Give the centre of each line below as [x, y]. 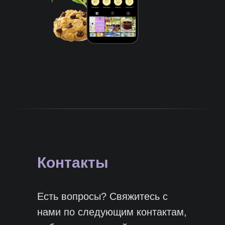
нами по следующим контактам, [112, 212]
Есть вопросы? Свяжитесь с [102, 196]
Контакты [73, 162]
